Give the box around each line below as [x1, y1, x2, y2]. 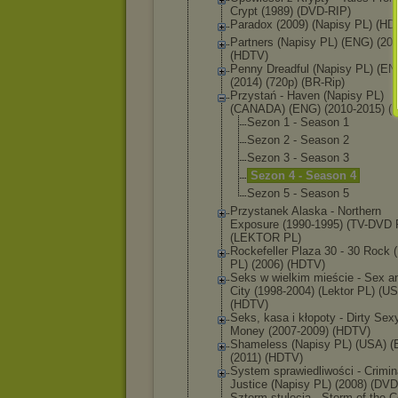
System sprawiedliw [230, 364, 332, 378]
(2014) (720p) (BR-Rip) [230, 76, 345, 89]
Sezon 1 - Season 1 [247, 115, 349, 129]
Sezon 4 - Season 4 [251, 169, 356, 182]
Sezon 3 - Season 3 [247, 151, 349, 164]
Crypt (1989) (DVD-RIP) [230, 4, 351, 18]
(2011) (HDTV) [230, 351, 303, 364]
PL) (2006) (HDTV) [230, 258, 325, 271]
